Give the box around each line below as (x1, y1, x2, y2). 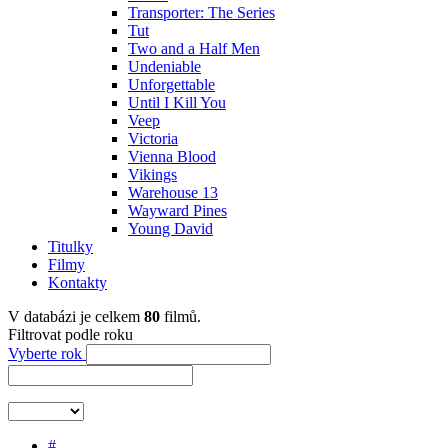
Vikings (128, 166, 177, 183)
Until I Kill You (128, 94, 226, 111)
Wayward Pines (128, 202, 227, 219)
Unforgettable (128, 76, 215, 93)
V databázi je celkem (8, 308, 144, 325)
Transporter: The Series (128, 4, 275, 21)
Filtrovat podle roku (8, 326, 133, 343)
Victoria (128, 130, 178, 147)
